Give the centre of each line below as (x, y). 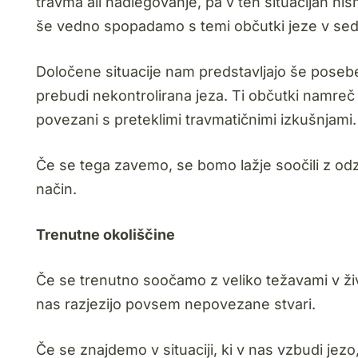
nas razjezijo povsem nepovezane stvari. (176, 304)
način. (56, 189)
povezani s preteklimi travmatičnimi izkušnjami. (196, 119)
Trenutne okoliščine (105, 235)
